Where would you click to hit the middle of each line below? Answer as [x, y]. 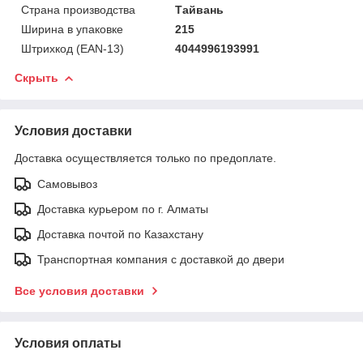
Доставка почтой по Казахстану [120, 234]
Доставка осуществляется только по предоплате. [145, 158]
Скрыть [36, 77]
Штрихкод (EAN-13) [73, 48]
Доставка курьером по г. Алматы [123, 209]
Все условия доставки [79, 290]
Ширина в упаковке [72, 29]
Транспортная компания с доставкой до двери [161, 259]
